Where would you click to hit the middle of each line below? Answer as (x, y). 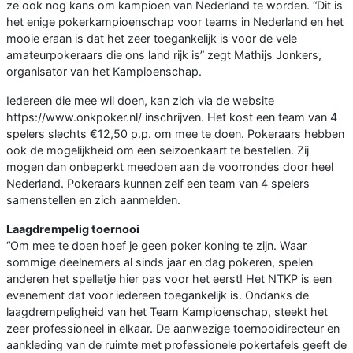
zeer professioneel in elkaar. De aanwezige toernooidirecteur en (173, 328)
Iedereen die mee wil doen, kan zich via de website (140, 100)
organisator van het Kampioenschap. (104, 71)
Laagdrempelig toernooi (73, 229)
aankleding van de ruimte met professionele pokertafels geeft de (176, 344)
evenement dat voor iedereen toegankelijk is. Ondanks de (158, 295)
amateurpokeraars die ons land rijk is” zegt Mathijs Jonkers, (164, 54)
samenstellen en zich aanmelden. (93, 199)
